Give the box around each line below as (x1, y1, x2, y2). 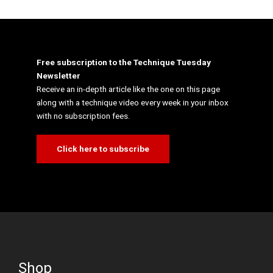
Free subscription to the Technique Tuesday (37, 57, 211, 68)
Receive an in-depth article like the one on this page (37, 84, 220, 94)
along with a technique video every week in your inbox (37, 97, 229, 108)
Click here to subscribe (57, 144, 149, 154)
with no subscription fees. (37, 111, 130, 121)
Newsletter (37, 71, 80, 81)
